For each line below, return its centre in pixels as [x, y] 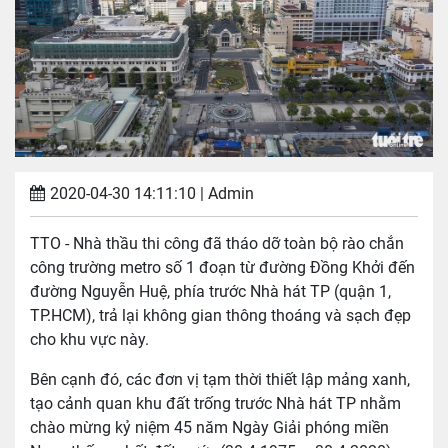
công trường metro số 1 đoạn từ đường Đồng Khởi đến [222, 268]
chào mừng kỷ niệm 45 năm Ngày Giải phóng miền [209, 428]
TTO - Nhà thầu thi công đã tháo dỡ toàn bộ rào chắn [217, 244]
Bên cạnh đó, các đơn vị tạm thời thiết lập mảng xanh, [220, 380]
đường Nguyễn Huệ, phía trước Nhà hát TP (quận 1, [210, 292]
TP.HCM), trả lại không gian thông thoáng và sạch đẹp [220, 316]
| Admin [227, 194]
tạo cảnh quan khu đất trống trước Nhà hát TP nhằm [215, 404]
